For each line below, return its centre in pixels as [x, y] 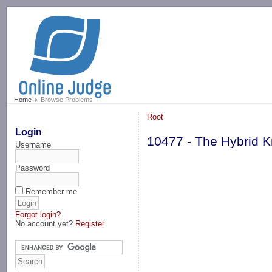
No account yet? [46, 223]
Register [90, 223]
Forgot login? [38, 214]
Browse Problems [66, 100]
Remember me [52, 191]
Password [33, 168]
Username [33, 144]
